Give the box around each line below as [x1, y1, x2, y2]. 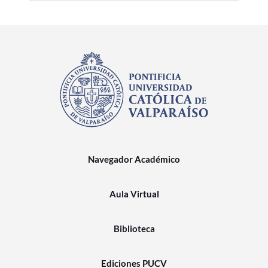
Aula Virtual [109, 188, 159, 199]
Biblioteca [113, 223, 155, 234]
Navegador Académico [88, 154, 180, 165]
